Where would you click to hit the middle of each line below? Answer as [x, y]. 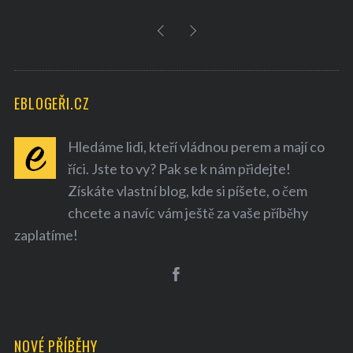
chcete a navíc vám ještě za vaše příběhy [188, 212]
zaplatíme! [46, 234]
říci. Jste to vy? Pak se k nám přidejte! [179, 168]
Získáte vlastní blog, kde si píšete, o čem [187, 190]
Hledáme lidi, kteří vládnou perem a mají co [196, 146]
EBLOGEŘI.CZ [52, 103]
